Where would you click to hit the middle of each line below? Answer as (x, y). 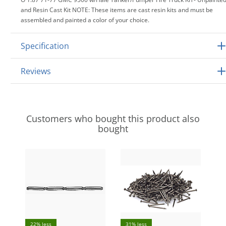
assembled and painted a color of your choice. (85, 20)
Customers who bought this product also (113, 119)
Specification (45, 46)
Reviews (36, 71)
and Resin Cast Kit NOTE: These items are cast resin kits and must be (117, 10)
